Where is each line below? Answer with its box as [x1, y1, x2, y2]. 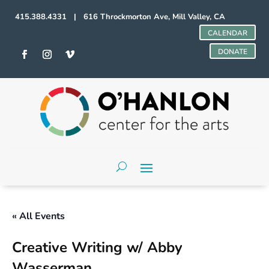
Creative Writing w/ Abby [12, 237, 183, 257]
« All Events [12, 209, 65, 223]
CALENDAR [207, 28, 247, 38]
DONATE [217, 47, 247, 56]
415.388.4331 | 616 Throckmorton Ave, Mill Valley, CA [15, 11, 226, 22]
